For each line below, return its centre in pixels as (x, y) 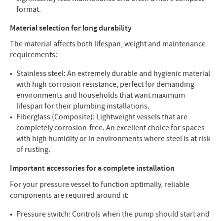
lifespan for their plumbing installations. (83, 106)
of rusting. (33, 150)
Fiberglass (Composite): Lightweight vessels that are (102, 117)
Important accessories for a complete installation (92, 169)
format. (29, 9)
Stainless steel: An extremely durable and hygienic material (113, 74)
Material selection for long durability (71, 28)
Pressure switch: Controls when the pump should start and (113, 214)
